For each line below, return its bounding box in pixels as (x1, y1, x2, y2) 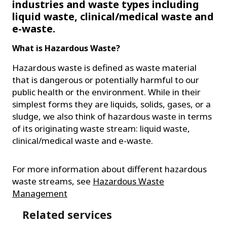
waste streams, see (12, 175, 93, 187)
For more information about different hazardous (12, 163, 207, 175)
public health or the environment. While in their (12, 86, 201, 98)
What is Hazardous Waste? (12, 42, 120, 54)
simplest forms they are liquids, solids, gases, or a (12, 98, 211, 110)
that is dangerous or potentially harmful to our (12, 73, 199, 86)
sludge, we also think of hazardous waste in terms (12, 110, 212, 122)
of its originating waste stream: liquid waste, (12, 122, 190, 134)
